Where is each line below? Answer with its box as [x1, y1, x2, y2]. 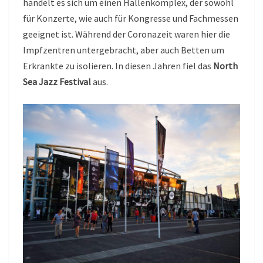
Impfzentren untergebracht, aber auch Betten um [23, 44, 224, 56]
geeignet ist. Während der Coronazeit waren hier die [23, 28, 230, 41]
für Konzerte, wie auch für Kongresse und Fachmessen [23, 12, 238, 25]
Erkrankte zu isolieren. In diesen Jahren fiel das [23, 60, 213, 72]
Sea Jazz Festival [23, 76, 91, 88]
